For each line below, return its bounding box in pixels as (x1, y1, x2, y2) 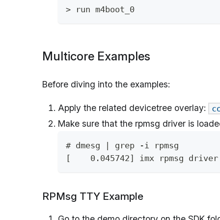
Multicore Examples (42, 49, 150, 63)
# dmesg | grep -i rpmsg (66, 140, 179, 150)
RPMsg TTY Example (42, 190, 143, 202)
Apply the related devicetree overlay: (58, 102, 208, 113)
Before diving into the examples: (42, 79, 170, 89)
